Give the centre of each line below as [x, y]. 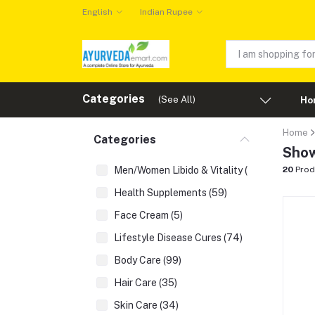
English [97, 12]
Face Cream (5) [148, 215]
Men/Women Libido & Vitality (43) [189, 170]
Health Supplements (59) [171, 193]
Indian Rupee [166, 12]
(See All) [177, 99]
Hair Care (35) [146, 283]
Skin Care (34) [146, 305]
